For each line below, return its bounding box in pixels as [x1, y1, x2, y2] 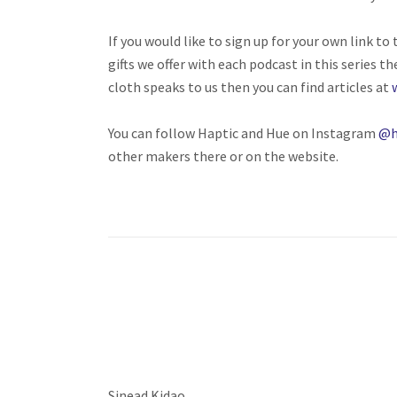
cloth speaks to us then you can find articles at [108, 78, 392, 96]
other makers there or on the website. [108, 147, 339, 165]
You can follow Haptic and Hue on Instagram [108, 124, 378, 142]
